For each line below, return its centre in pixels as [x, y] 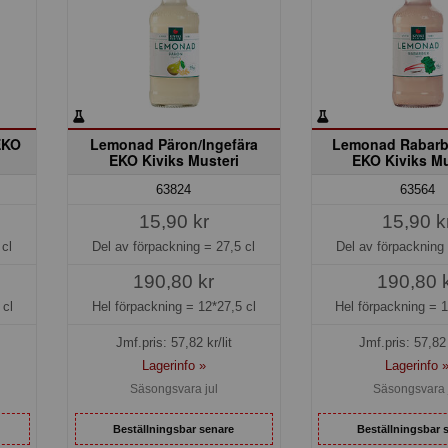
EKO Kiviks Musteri [173, 159]
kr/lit [217, 343]
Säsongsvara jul [173, 389]
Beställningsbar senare [174, 428]
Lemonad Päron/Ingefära [173, 143]
